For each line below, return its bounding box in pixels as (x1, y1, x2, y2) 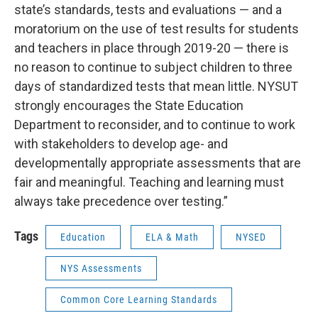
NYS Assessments (60, 263, 142, 274)
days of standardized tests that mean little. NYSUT (14, 79, 298, 94)
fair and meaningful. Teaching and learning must (14, 175, 284, 190)
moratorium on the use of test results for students (14, 21, 299, 36)
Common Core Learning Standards (60, 294, 217, 305)
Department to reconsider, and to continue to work (14, 117, 295, 132)
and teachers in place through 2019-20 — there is (14, 40, 289, 55)
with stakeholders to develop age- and (14, 136, 228, 151)
